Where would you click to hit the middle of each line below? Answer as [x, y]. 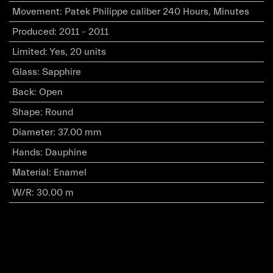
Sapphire [61, 72]
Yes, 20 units [77, 52]
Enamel [70, 173]
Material [30, 173]
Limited [28, 52]
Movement [36, 12]
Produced [33, 32]
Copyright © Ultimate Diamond [133, 260]
